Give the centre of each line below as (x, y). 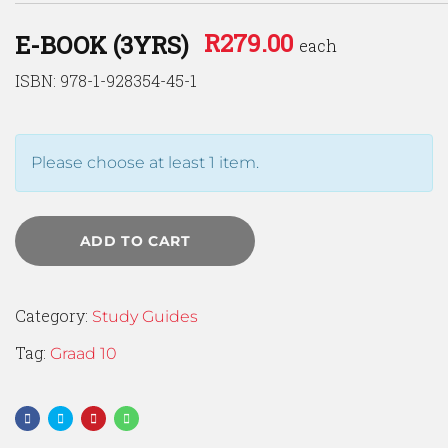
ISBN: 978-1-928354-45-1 (106, 81)
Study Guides (145, 317)
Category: (53, 316)
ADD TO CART (135, 241)
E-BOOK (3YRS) (102, 45)
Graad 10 (83, 354)
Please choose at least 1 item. (145, 163)
